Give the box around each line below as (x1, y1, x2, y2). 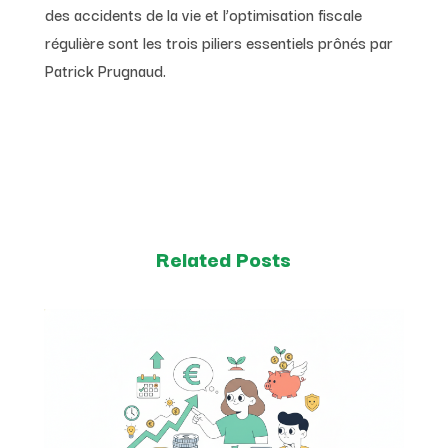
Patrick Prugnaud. (44, 58, 166, 83)
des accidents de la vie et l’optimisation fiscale (44, 2, 362, 27)
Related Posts (156, 242, 292, 275)
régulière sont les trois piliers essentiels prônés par (44, 30, 393, 55)
